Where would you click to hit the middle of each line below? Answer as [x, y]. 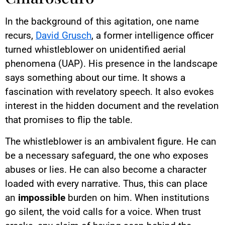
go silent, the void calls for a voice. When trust [103, 211]
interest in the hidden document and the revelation [112, 106]
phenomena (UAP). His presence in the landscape [111, 64]
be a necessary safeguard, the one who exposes [107, 155]
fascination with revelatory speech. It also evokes [109, 92]
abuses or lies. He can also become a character [106, 169]
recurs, [20, 36]
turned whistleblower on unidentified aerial [95, 50]
